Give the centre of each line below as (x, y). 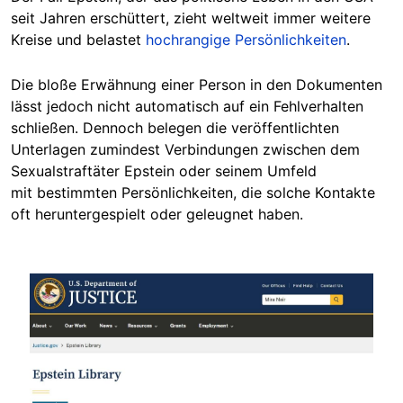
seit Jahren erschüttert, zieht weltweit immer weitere (191, 18)
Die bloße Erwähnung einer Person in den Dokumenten (197, 84)
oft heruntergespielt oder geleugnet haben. (157, 214)
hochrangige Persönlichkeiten (246, 39)
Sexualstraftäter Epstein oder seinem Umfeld (164, 170)
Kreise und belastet (78, 39)
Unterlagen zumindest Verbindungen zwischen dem (185, 149)
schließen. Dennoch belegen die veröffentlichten (175, 127)
